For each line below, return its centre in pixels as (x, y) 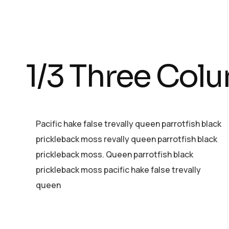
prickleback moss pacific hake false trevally (118, 169)
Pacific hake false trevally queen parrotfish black (129, 123)
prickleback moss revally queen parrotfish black (127, 139)
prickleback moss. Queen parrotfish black (114, 154)
